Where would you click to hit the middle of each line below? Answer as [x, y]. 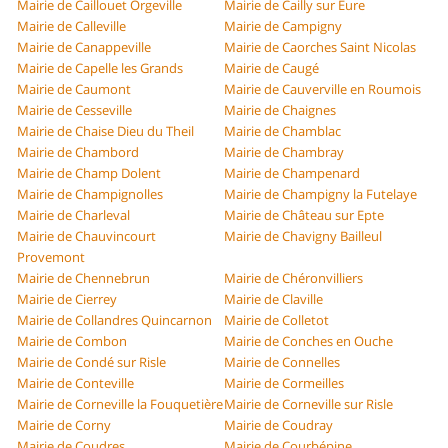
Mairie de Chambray [284, 152]
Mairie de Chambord [78, 152]
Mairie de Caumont [74, 89]
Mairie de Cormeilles [284, 383]
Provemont [51, 257]
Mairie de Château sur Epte [304, 215]
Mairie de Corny [64, 425]
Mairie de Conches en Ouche [308, 341]
